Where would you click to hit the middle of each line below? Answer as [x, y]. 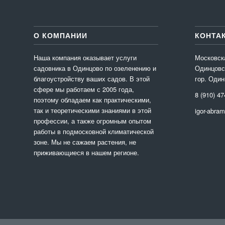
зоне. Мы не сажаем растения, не [85, 142]
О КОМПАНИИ [61, 36]
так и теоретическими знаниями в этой [92, 110]
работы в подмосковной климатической [94, 132]
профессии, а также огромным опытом [92, 121]
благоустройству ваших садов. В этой [92, 79]
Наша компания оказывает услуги [85, 58]
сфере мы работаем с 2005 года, [84, 89]
